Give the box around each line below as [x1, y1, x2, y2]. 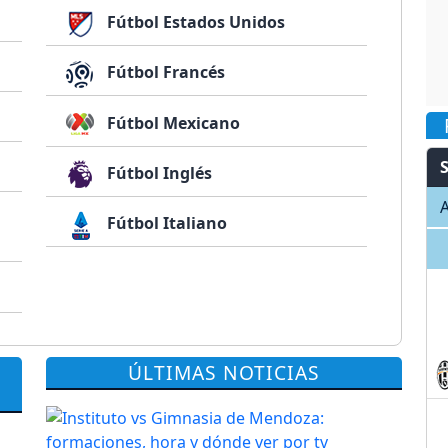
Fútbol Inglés [103, 161, 213, 184]
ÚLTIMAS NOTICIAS [128, 358, 320, 386]
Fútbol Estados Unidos [103, 11, 286, 34]
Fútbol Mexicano [103, 111, 241, 134]
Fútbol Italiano [103, 212, 228, 235]
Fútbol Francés [103, 61, 226, 84]
